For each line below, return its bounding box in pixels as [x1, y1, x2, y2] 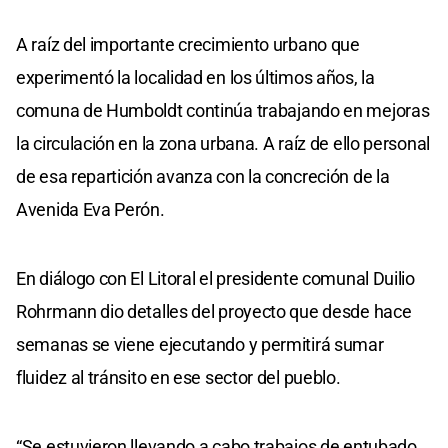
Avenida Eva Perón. [16, 198, 165, 220]
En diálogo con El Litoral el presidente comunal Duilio [16, 267, 415, 289]
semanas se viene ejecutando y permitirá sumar [16, 333, 384, 355]
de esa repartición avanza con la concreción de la [16, 165, 390, 187]
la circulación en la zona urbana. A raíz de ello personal [16, 132, 430, 154]
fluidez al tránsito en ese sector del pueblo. [16, 366, 341, 388]
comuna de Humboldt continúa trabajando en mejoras [16, 99, 430, 121]
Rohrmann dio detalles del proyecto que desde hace [16, 300, 412, 322]
